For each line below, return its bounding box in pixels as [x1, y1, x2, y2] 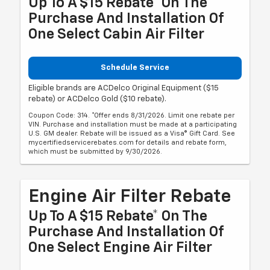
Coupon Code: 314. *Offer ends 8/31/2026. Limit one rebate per [28, 112, 235, 119]
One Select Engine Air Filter [28, 240, 213, 256]
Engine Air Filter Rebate [28, 188, 232, 207]
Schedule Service [101, 63, 169, 72]
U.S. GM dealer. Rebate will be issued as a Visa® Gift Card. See [28, 130, 236, 137]
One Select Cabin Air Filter [28, 27, 205, 42]
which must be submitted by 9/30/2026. [28, 148, 163, 155]
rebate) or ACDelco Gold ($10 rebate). [28, 95, 167, 104]
